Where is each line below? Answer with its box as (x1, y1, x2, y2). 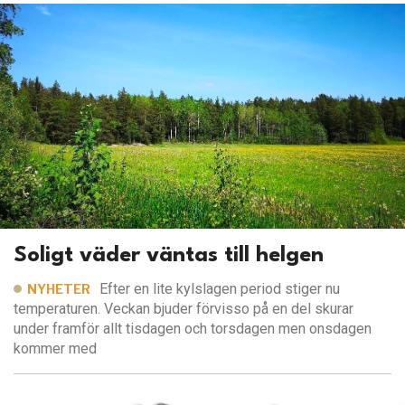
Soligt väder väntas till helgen (14, 245, 324, 268)
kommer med (14, 340, 97, 358)
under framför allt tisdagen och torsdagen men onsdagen (14, 320, 372, 338)
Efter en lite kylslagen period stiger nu (99, 280, 341, 298)
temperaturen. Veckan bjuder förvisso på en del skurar (14, 300, 353, 318)
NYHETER (27, 281, 90, 297)
